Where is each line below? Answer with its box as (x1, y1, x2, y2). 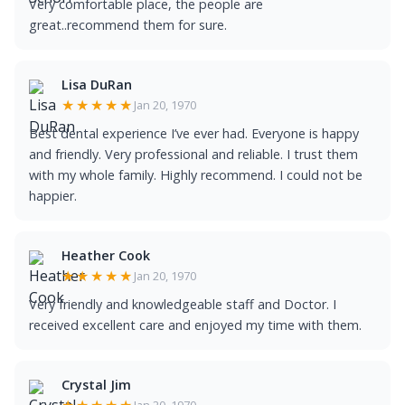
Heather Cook (61, 247, 150, 264)
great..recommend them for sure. (29, 16, 227, 33)
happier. (29, 187, 77, 204)
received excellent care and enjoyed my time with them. (29, 316, 362, 334)
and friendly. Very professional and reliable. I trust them (29, 146, 358, 163)
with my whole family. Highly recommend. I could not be (29, 166, 363, 184)
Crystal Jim (61, 376, 131, 393)
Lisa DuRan (61, 76, 132, 93)
